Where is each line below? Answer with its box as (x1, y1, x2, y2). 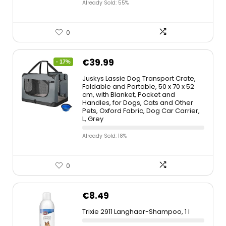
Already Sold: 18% (82, 132, 127, 140)
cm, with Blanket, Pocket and (82, 90, 175, 99)
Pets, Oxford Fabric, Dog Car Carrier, (82, 106, 200, 116)
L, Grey (82, 114, 103, 124)
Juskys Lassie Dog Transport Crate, (82, 74, 196, 83)
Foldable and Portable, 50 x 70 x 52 (82, 82, 194, 91)
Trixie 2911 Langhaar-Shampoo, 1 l (82, 207, 190, 216)
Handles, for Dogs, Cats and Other (82, 98, 193, 107)
